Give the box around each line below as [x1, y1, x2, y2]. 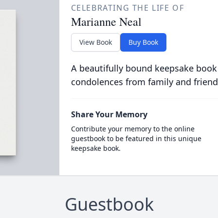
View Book [79, 37, 112, 47]
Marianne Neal [71, 14, 142, 29]
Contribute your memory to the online [71, 124, 195, 133]
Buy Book [128, 37, 158, 47]
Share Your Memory [71, 109, 147, 120]
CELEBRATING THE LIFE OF [71, 2, 184, 13]
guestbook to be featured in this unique [71, 134, 201, 143]
